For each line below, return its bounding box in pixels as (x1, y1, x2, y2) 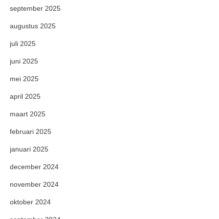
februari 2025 (10, 128, 51, 135)
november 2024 (10, 180, 59, 188)
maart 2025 (10, 110, 45, 118)
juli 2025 (10, 40, 36, 47)
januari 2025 (10, 145, 48, 153)
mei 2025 (10, 75, 39, 83)
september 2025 (10, 4, 61, 12)
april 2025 (10, 92, 41, 100)
